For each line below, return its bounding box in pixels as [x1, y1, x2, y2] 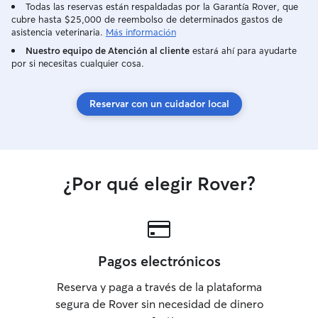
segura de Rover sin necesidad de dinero [55, 297, 263, 311]
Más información [106, 26, 176, 38]
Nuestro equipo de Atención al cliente [26, 45, 190, 56]
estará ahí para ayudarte [190, 45, 297, 56]
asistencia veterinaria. [11, 26, 103, 38]
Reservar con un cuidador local [89, 97, 229, 110]
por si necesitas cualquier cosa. [11, 57, 144, 69]
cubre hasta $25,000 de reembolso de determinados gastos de [11, 13, 283, 25]
